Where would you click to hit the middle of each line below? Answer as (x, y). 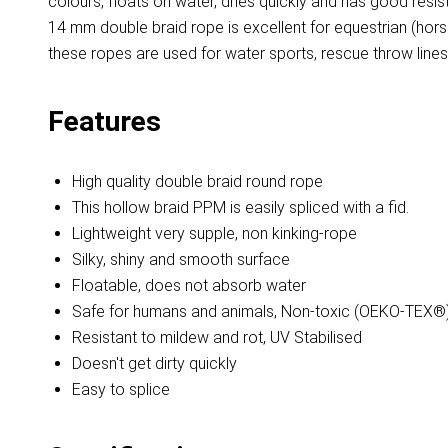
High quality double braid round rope (197, 182)
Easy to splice (121, 390)
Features (104, 122)
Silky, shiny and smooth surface (181, 260)
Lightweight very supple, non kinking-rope (214, 234)
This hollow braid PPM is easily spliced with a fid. (240, 208)
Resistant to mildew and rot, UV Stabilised (217, 338)
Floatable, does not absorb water (189, 286)
